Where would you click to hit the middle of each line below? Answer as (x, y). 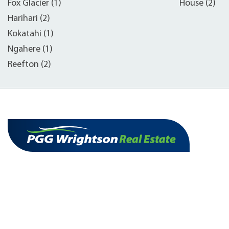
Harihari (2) (29, 18)
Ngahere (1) (30, 49)
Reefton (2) (29, 64)
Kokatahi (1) (31, 34)
